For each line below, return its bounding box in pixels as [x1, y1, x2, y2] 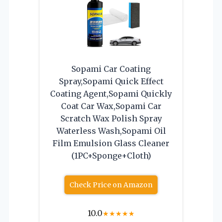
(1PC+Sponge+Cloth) [71, 151, 151, 161]
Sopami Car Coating [71, 64, 151, 74]
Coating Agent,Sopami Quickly [50, 89, 172, 99]
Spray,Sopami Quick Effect [58, 76, 164, 87]
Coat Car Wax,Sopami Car [60, 101, 162, 111]
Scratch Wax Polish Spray [60, 113, 162, 124]
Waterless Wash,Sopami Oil [56, 126, 166, 136]
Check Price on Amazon [69, 180, 153, 190]
